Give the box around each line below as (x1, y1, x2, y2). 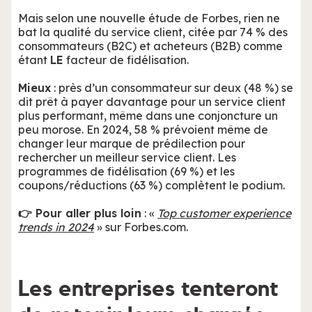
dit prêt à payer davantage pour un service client (18, 95, 286, 109)
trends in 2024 (18, 220, 94, 234)
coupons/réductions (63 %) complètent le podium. (18, 178, 285, 192)
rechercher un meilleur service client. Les (18, 150, 236, 164)
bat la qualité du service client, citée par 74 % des (18, 25, 288, 39)
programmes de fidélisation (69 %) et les (18, 164, 235, 178)
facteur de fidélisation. (63, 53, 192, 67)
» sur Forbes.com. (94, 220, 188, 234)
